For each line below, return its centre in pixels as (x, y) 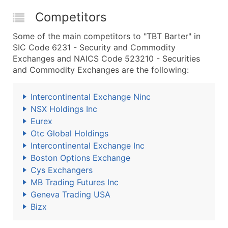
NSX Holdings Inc (64, 109)
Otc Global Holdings (69, 133)
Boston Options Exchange (80, 158)
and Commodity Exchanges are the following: (101, 70)
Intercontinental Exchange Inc (88, 146)
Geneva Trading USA (70, 194)
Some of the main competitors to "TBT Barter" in (107, 36)
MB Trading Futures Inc (75, 182)
